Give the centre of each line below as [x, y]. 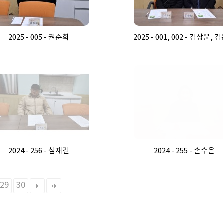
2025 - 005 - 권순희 [39, 37]
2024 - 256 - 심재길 [39, 151]
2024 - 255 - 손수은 [184, 151]
